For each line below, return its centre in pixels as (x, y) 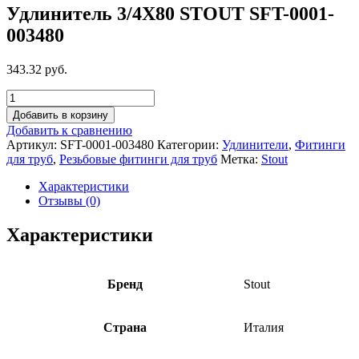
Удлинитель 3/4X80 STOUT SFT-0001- (170, 13)
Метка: (241, 159)
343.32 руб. (37, 69)
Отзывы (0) (69, 200)
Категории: (190, 144)
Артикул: (33, 144)
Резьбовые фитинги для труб (138, 159)
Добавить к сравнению (69, 130)
